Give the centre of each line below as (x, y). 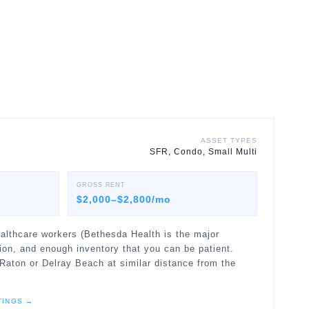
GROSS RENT (101, 185)
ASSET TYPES (229, 140)
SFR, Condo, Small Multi (203, 152)
